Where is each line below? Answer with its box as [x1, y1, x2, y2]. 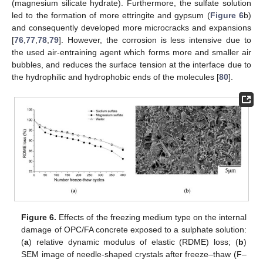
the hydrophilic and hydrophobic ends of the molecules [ [12, 72, 219, 82]
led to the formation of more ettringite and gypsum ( [12, 11, 210, 21]
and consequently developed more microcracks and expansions [12, 23, 251, 33]
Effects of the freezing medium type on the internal [56, 213, 247, 222]
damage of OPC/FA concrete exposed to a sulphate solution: [21, 225, 247, 235]
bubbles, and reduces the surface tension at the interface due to [12, 60, 251, 70]
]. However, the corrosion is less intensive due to [59, 35, 251, 45]
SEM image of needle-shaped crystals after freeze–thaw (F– [21, 249, 247, 259]
